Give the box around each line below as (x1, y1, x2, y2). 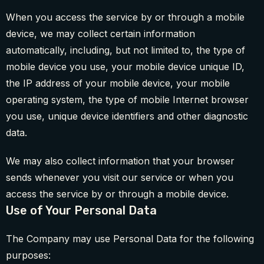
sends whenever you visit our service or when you (6, 171, 233, 184)
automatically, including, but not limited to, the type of (6, 44, 245, 57)
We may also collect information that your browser (6, 155, 235, 167)
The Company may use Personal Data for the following (6, 233, 254, 245)
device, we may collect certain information (6, 28, 195, 40)
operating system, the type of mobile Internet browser (6, 94, 249, 106)
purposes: (6, 249, 51, 262)
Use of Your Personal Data (6, 203, 157, 218)
